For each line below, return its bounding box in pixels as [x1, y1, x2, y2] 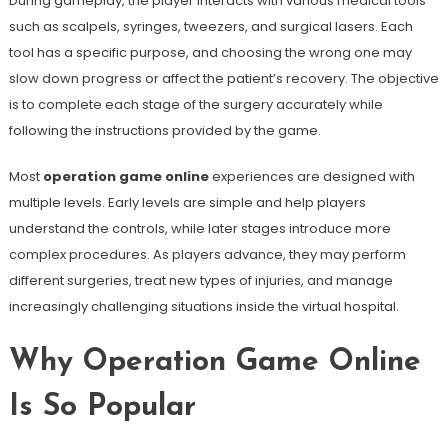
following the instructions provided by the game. [8, 121, 321, 140]
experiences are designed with [208, 167, 415, 186]
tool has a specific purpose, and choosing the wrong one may [8, 43, 412, 62]
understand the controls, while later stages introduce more [8, 219, 391, 238]
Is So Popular [8, 392, 196, 423]
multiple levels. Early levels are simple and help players [8, 193, 366, 212]
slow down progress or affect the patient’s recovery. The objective [8, 69, 439, 88]
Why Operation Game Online [8, 347, 421, 378]
